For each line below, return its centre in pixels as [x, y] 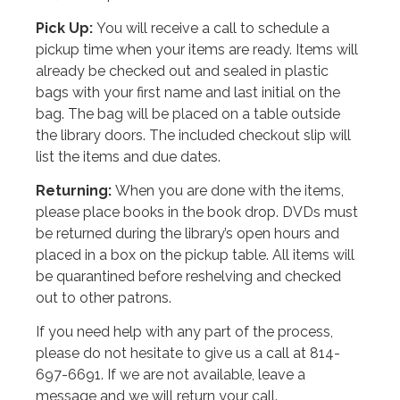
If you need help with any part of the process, [184, 332]
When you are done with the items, [229, 191]
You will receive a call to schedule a [213, 28]
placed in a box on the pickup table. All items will [195, 255]
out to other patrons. [105, 298]
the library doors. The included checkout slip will [193, 135]
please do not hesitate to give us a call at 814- [188, 354]
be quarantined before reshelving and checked [188, 277]
